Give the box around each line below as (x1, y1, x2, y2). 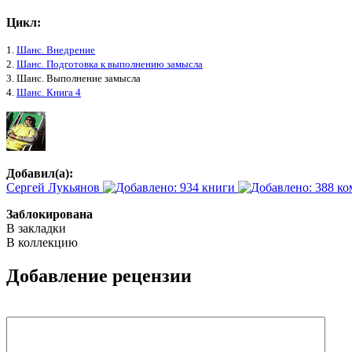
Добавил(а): (6, 166, 73, 180)
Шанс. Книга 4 (16, 86, 81, 98)
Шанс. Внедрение (16, 43, 95, 56)
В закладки (6, 221, 66, 235)
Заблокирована (6, 207, 93, 221)
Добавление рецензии (6, 265, 192, 286)
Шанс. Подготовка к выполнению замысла (16, 57, 203, 70)
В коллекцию (6, 235, 78, 249)
